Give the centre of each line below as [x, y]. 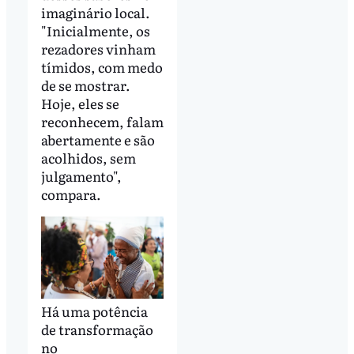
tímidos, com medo [102, 67]
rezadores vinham [98, 49]
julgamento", [81, 176]
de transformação [97, 329]
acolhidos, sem [88, 158]
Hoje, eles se [80, 104]
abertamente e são [98, 140]
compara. [71, 194]
